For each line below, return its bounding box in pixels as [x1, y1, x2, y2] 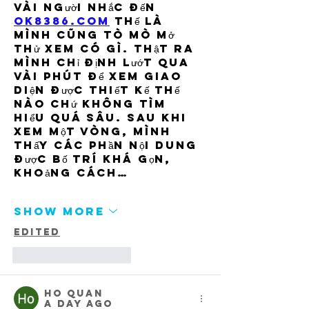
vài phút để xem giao [14, 69, 187, 83]
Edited [14, 226, 60, 239]
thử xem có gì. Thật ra [14, 41, 199, 56]
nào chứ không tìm [14, 97, 171, 111]
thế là [110, 14, 168, 28]
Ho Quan [44, 288, 103, 300]
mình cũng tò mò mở [14, 28, 179, 42]
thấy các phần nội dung [14, 138, 202, 152]
